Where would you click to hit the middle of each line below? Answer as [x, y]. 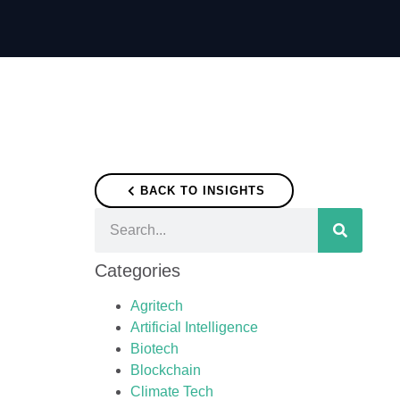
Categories [137, 271]
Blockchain [166, 370]
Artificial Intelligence [194, 327]
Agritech [157, 306]
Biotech [154, 349]
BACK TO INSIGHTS [203, 191]
